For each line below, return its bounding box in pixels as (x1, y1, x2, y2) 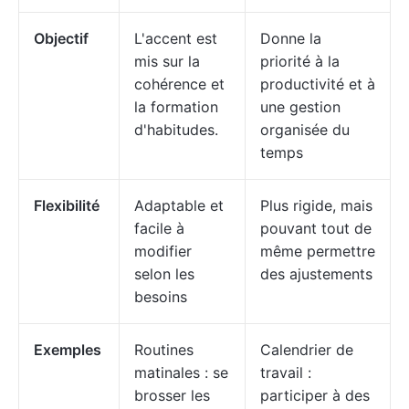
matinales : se (134, 363, 228, 382)
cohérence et (134, 75, 225, 93)
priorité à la (260, 52, 340, 70)
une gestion (260, 98, 341, 116)
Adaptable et (134, 196, 224, 215)
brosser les (134, 386, 210, 404)
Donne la (260, 29, 321, 47)
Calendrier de (260, 341, 353, 359)
